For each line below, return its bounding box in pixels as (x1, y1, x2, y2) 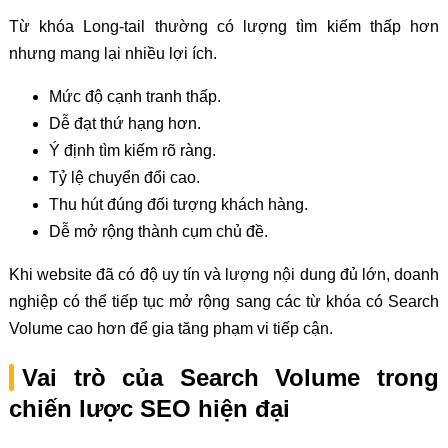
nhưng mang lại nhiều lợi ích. (8, 44, 217, 62)
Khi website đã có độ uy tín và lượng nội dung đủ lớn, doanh (8, 265, 440, 283)
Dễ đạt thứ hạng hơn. (48, 114, 201, 132)
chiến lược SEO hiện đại (8, 394, 290, 422)
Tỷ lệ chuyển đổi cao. (48, 168, 200, 186)
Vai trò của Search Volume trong (21, 363, 440, 391)
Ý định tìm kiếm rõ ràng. (48, 141, 216, 159)
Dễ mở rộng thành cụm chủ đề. (48, 222, 268, 240)
